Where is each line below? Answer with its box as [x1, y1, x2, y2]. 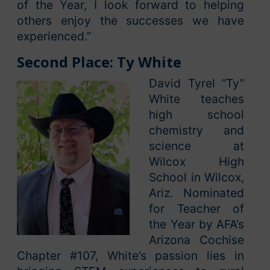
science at [149, 138, 244, 153]
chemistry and [149, 122, 244, 137]
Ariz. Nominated [149, 185, 244, 200]
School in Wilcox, [149, 169, 244, 184]
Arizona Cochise [149, 232, 244, 247]
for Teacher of [149, 201, 244, 216]
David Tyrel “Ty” [149, 75, 244, 90]
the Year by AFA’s [149, 216, 244, 231]
